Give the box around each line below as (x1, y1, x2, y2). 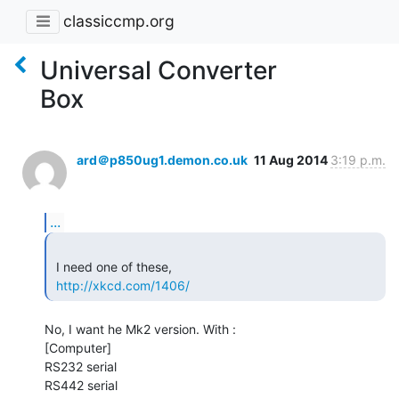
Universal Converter (40, 54, 277, 85)
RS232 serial (45, 358, 117, 374)
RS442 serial (45, 377, 118, 393)
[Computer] (45, 339, 111, 355)
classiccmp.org (63, 12, 175, 31)
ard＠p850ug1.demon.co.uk (77, 151, 248, 167)
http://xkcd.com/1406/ (56, 277, 190, 293)
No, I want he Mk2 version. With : (45, 321, 236, 337)
